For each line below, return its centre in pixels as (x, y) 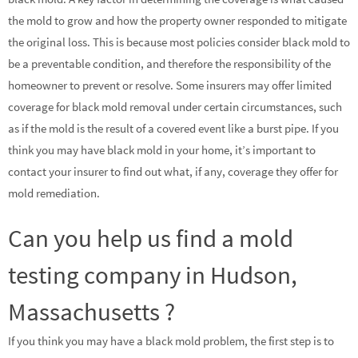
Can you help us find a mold (151, 238)
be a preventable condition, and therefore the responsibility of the (169, 64)
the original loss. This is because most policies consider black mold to (179, 42)
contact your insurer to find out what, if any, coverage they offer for (173, 172)
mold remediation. (54, 193)
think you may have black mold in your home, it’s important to (162, 150)
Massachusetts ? (91, 312)
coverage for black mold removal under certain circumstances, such (175, 107)
